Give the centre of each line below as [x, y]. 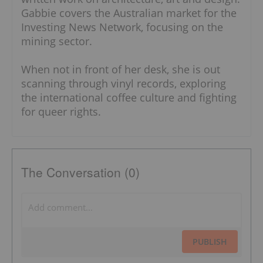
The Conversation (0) [80, 172]
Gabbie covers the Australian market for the [129, 13]
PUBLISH [210, 241]
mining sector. [57, 41]
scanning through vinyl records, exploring [124, 83]
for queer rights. [61, 111]
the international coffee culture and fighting [129, 97]
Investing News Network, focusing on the [122, 27]
